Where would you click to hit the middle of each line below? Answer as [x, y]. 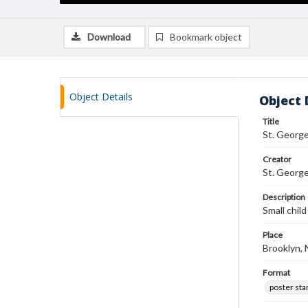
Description [284, 197]
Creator [277, 159]
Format [276, 273]
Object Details [101, 97]
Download [109, 37]
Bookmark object [206, 37]
